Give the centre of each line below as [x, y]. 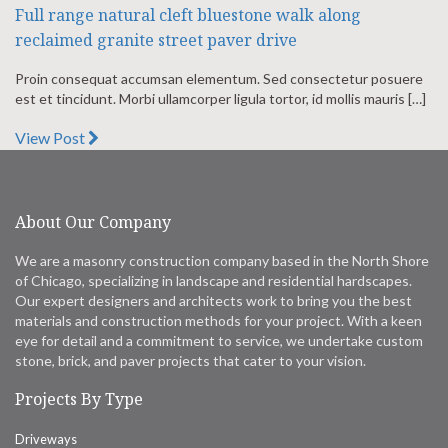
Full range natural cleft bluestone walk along [188, 15]
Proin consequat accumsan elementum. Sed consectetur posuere [219, 79]
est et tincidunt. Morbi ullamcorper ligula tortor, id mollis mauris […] [220, 99]
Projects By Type [79, 399]
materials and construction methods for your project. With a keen [218, 321]
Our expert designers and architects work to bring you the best [213, 301]
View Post [51, 138]
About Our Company [93, 222]
